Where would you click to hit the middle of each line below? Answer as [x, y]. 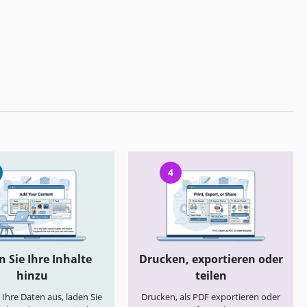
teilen [211, 276]
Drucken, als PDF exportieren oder [211, 297]
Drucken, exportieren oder [211, 259]
